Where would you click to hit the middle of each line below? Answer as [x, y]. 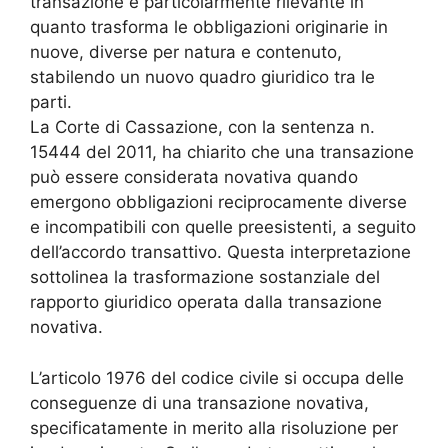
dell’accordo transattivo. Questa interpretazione [220, 252]
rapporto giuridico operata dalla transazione [206, 302]
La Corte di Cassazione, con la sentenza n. [202, 127]
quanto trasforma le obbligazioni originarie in [209, 27]
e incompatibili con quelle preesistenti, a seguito [223, 227]
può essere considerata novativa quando [194, 177]
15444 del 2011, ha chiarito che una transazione [222, 152]
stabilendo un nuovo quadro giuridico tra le [202, 77]
